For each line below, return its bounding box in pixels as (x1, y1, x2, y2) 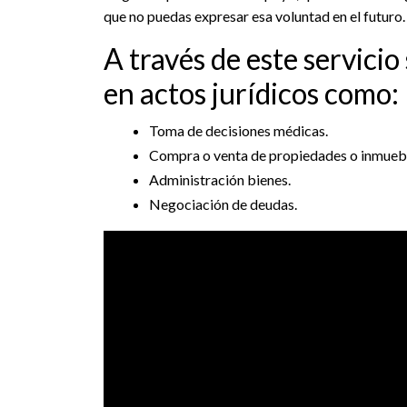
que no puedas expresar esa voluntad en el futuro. (104, 6, 405, 25)
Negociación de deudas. (149, 194, 297, 213)
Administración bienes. (149, 170, 291, 188)
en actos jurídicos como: (104, 74, 399, 111)
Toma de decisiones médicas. (149, 121, 328, 139)
